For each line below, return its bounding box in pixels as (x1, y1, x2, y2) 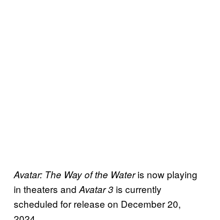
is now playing (135, 167, 197, 181)
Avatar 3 (79, 182, 113, 195)
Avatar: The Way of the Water (14, 167, 135, 181)
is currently (113, 182, 162, 195)
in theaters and (14, 182, 79, 195)
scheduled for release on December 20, (14, 196, 181, 210)
